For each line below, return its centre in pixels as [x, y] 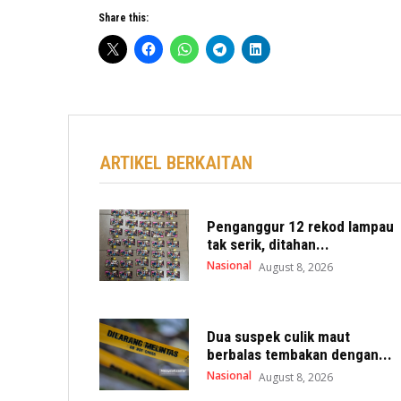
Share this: [124, 18]
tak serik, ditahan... [269, 244]
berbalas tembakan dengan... [300, 355]
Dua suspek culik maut [279, 337]
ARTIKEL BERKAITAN [176, 163]
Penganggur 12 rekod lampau [301, 226]
